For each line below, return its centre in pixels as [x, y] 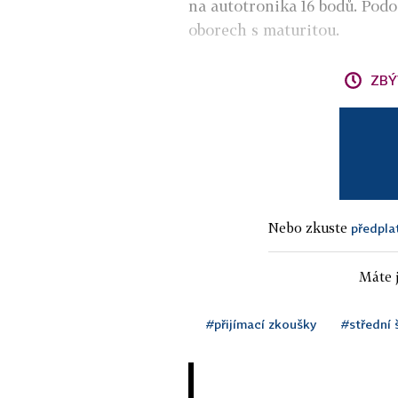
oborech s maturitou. [264, 30]
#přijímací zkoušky [261, 324]
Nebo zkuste [310, 228]
